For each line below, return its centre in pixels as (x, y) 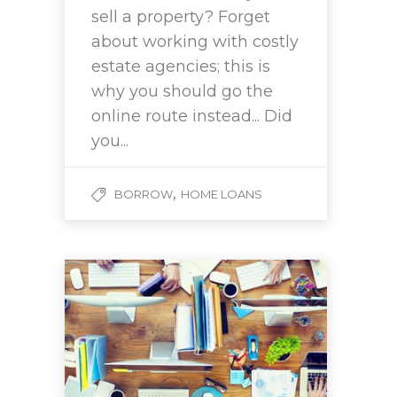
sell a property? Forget (181, 17)
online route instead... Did (192, 117)
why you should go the (182, 92)
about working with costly (195, 42)
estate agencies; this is (181, 67)
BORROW (144, 195)
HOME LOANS (222, 195)
